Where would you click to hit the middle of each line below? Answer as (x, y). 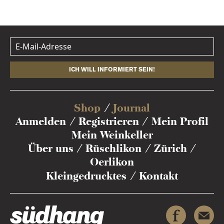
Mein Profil (180, 121)
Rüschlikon (114, 148)
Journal (131, 107)
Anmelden (41, 121)
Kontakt (158, 175)
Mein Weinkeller (112, 135)
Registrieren (109, 121)
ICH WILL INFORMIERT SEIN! (112, 69)
